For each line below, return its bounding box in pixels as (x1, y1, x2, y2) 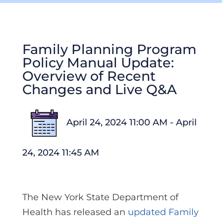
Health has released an (22, 207, 128, 218)
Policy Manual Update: (22, 55, 174, 71)
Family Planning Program (22, 41, 197, 57)
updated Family (127, 207, 199, 218)
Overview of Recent (22, 68, 156, 84)
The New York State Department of (22, 192, 178, 203)
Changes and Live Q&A (22, 81, 177, 98)
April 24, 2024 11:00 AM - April (66, 117, 197, 128)
